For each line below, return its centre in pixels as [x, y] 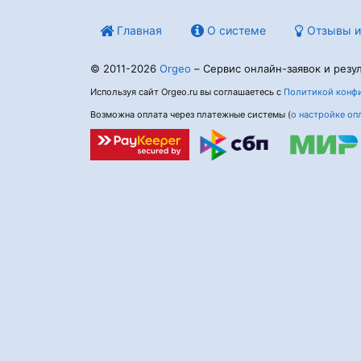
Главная [138, 30]
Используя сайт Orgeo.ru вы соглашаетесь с [187, 92]
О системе [235, 30]
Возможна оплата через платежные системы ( [191, 114]
